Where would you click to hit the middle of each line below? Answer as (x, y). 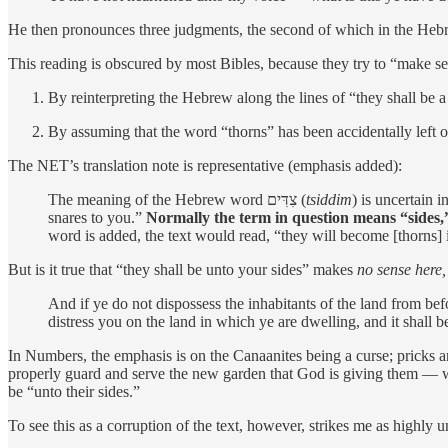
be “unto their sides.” (74, 391)
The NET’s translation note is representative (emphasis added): (205, 165)
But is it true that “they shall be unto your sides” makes (182, 269)
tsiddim (329, 199)
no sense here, (401, 269)
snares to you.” (97, 217)
